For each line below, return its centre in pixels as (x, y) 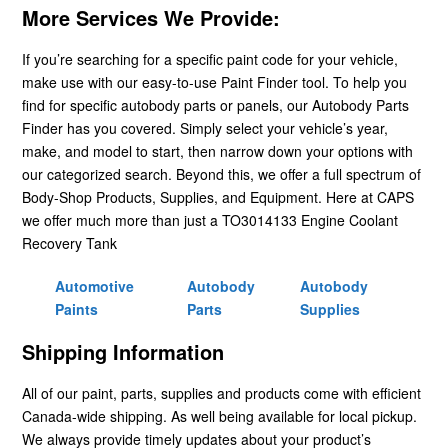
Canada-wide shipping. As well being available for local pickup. (219, 415)
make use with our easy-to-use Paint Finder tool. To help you (214, 81)
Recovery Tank (69, 242)
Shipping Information (123, 351)
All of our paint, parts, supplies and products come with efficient (221, 392)
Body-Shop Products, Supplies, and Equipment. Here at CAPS (218, 196)
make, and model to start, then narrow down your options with (217, 150)
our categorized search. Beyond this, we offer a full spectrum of (221, 173)
